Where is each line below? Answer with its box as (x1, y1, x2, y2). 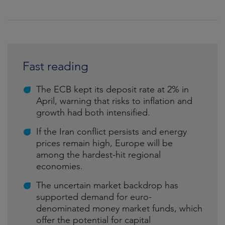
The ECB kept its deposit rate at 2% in (36, 84, 189, 95)
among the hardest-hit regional (36, 149, 161, 160)
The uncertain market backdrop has (36, 180, 178, 191)
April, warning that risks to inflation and (36, 95, 192, 106)
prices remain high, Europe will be (36, 138, 173, 149)
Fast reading (23, 59, 88, 73)
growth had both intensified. (36, 107, 150, 118)
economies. (36, 161, 83, 172)
